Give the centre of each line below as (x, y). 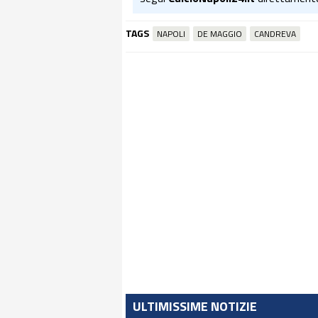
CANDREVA (275, 34)
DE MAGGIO (220, 34)
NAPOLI (171, 34)
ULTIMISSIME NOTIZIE (195, 306)
